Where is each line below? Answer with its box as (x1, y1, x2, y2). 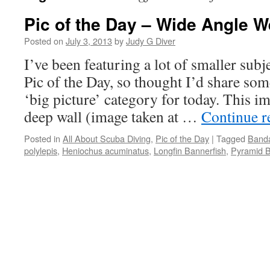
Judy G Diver (126, 34, 175, 47)
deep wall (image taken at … (24, 106, 201, 127)
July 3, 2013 (66, 34, 112, 47)
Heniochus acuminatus (62, 144, 149, 157)
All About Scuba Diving (63, 132, 151, 145)
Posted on (24, 34, 63, 47)
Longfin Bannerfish (154, 144, 226, 157)
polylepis (24, 144, 57, 157)
